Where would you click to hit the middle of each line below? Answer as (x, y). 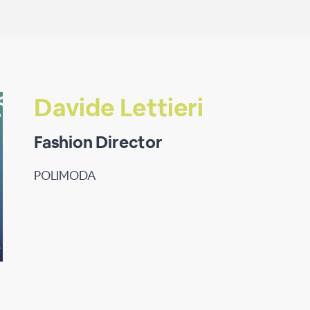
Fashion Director (98, 142)
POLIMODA (65, 175)
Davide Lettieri (119, 108)
